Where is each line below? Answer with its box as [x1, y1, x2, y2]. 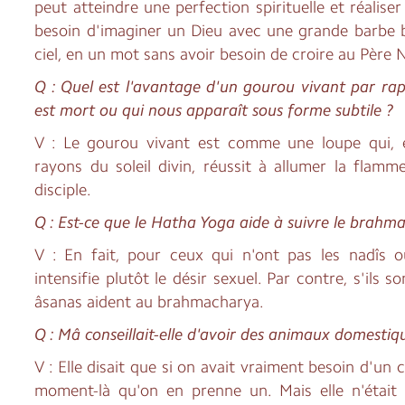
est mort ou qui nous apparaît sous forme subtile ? [34, 99, 394, 120]
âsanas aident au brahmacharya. [34, 291, 265, 312]
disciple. [34, 179, 92, 200]
